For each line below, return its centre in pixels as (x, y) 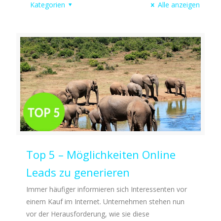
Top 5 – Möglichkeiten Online (101, 155)
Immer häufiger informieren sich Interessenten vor (107, 189)
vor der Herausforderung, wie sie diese (88, 214)
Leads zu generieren (78, 172)
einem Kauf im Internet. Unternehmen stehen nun (105, 202)
